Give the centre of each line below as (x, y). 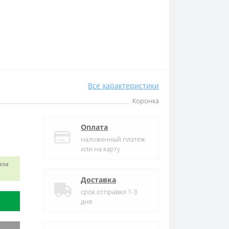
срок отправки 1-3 (109, 192)
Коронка (146, 101)
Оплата (94, 127)
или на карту (100, 149)
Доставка (98, 180)
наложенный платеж (113, 139)
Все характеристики (123, 86)
